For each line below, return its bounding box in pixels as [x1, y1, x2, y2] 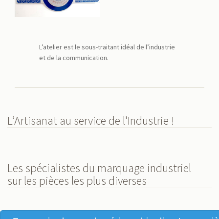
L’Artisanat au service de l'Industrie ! [7, 112, 174, 128]
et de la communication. [39, 53, 109, 62]
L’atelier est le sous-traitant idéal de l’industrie [39, 42, 175, 51]
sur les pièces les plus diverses [7, 173, 147, 188]
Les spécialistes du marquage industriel [7, 160, 191, 175]
